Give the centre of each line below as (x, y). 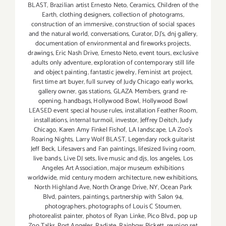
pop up (187, 216)
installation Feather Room (160, 111)
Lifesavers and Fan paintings (96, 149)
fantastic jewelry (113, 73)
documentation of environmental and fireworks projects (112, 44)
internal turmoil (91, 121)
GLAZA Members (137, 92)
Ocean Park (176, 188)
